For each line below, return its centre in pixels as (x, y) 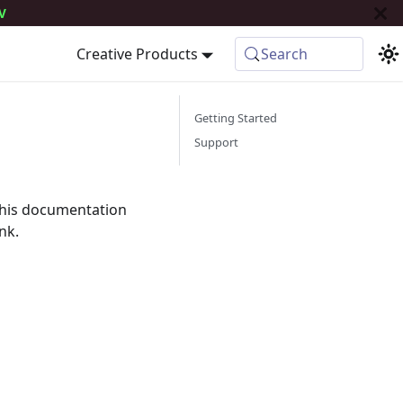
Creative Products (137, 54)
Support (216, 142)
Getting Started (236, 118)
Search (285, 54)
